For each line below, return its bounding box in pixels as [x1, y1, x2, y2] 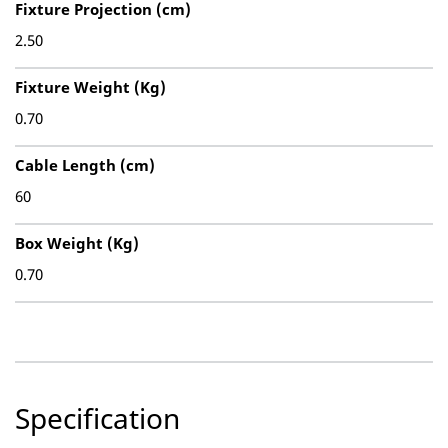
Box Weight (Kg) [15, 233, 139, 253]
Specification [15, 399, 180, 437]
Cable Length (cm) [15, 155, 155, 175]
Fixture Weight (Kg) [15, 77, 166, 97]
